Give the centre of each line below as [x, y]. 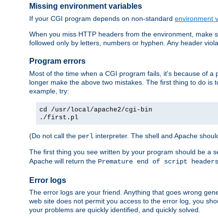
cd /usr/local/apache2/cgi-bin [96, 109]
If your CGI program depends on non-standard [102, 18]
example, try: [49, 91]
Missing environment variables [86, 6]
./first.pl [59, 117]
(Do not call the [54, 136]
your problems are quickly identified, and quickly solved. [115, 209]
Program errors [57, 61]
